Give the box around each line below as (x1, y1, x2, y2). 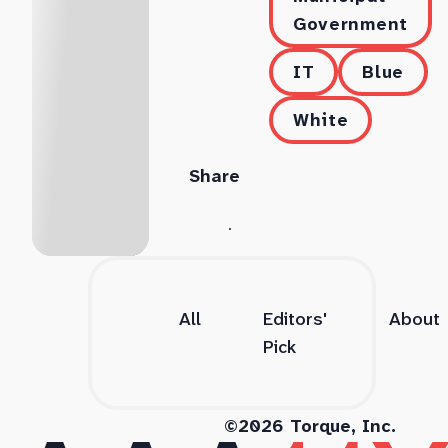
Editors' (263, 307, 327, 332)
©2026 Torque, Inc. (224, 414, 396, 439)
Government (292, 12, 408, 37)
